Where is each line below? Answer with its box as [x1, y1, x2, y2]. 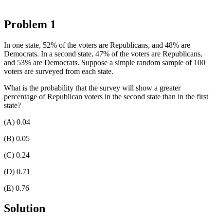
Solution [4, 202, 45, 215]
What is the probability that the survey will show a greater [4, 83, 181, 92]
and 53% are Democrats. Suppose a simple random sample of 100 [4, 58, 205, 67]
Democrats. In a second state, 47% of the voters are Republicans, [4, 49, 202, 58]
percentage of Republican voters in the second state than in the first [4, 92, 208, 101]
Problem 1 [4, 18, 56, 31]
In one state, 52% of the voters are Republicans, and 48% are [4, 40, 190, 49]
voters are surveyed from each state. [4, 67, 113, 75]
